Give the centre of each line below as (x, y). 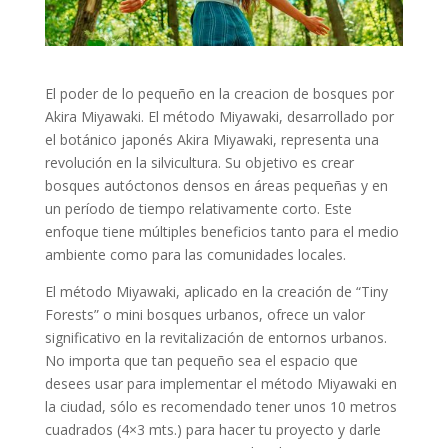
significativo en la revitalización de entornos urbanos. (215, 338)
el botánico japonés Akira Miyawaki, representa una (211, 140)
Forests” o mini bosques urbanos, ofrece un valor (204, 315)
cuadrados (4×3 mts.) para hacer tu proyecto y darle (212, 430)
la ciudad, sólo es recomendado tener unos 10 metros (220, 407)
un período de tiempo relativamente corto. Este (198, 209)
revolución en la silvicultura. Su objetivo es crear (199, 163)
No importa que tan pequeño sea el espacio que (201, 361)
